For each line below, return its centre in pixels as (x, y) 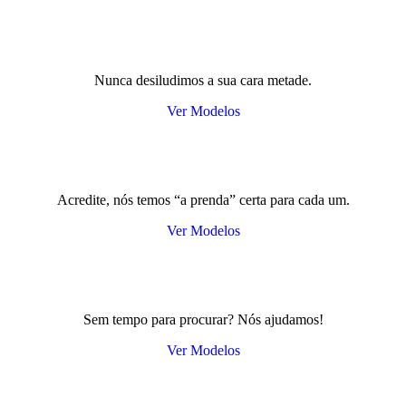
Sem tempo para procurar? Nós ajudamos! (203, 319)
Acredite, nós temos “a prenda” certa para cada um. (203, 200)
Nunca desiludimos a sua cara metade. (203, 80)
